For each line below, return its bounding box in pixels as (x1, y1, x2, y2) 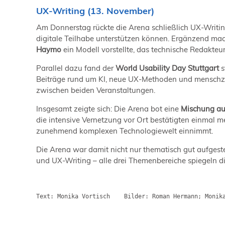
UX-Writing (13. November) (36, 5, 154, 17)
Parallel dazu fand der (36, 63, 116, 73)
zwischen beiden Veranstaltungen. (36, 85, 155, 95)
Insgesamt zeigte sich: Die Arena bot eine (36, 103, 179, 114)
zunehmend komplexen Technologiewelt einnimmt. (36, 126, 213, 136)
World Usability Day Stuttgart (116, 63, 219, 73)
